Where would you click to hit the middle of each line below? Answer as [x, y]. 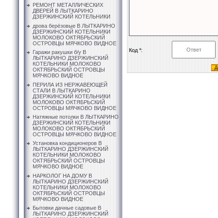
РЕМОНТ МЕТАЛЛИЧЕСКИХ [68, 5]
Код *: [136, 50]
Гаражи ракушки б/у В [59, 52]
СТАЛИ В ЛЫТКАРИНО [62, 90]
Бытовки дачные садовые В [67, 208]
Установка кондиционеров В [67, 143]
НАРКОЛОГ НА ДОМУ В [62, 175]
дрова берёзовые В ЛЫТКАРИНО [74, 26]
